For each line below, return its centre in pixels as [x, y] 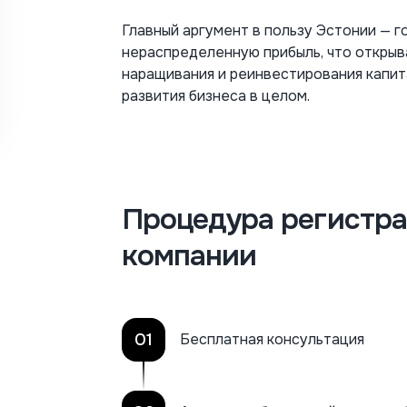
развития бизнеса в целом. [216, 96]
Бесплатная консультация [272, 339]
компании [189, 256]
